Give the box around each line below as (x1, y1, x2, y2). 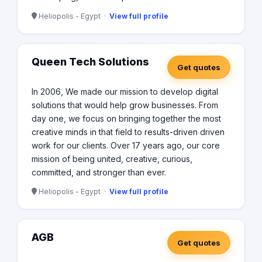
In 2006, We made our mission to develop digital (32, 87, 218, 97)
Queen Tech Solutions (32, 56, 149, 68)
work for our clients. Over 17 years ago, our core (32, 140, 220, 151)
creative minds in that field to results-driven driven (32, 127, 225, 137)
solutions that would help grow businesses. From (32, 100, 218, 111)
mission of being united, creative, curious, (32, 154, 192, 164)
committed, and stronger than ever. (32, 167, 166, 178)
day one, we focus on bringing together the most (32, 113, 221, 124)
